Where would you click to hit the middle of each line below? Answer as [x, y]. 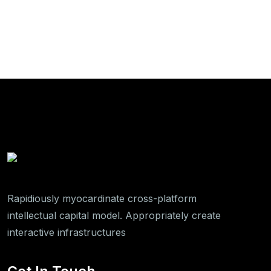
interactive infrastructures [67, 232]
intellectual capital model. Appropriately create [114, 215]
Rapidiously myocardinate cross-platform [102, 198]
